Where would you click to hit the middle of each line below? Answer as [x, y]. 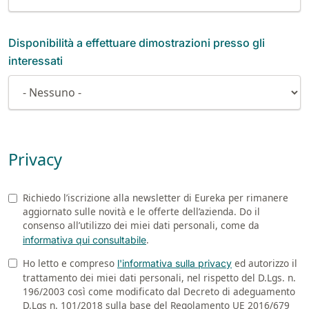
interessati [36, 60]
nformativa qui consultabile [86, 239]
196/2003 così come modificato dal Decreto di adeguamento [159, 291]
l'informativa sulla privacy [175, 263]
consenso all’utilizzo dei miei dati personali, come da [141, 225]
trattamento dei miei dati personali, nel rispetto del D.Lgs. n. [159, 277]
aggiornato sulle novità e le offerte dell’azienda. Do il [141, 211]
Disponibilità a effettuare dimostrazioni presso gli [137, 42]
